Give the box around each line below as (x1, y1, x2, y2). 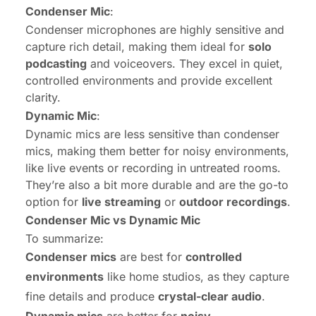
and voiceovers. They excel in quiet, (87, 56, 283, 71)
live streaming (82, 194, 161, 209)
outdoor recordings (179, 194, 287, 209)
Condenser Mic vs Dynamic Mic (25, 212, 200, 227)
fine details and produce (25, 288, 158, 303)
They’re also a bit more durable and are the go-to (25, 177, 288, 192)
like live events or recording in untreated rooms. (25, 160, 281, 175)
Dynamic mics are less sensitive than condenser (25, 126, 279, 141)
